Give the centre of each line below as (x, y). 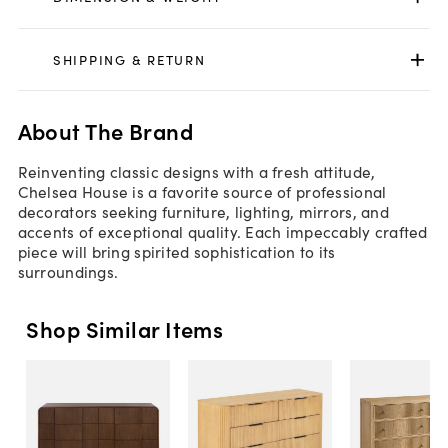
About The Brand (105, 130)
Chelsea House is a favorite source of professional (202, 191)
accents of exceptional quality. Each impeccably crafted (222, 231)
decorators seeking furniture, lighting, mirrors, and (203, 211)
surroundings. (68, 271)
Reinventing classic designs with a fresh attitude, (196, 171)
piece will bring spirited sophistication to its (176, 251)
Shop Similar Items (125, 329)
